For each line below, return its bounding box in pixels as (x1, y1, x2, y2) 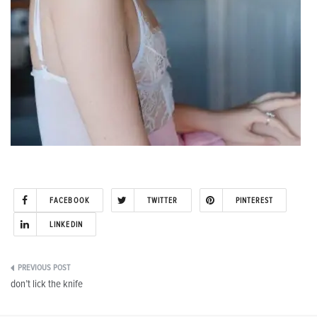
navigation (10, 292, 81, 311)
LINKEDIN (50, 220, 83, 229)
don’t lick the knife (11, 278, 83, 289)
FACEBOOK (50, 196, 90, 204)
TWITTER (146, 196, 178, 204)
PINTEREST (235, 196, 274, 204)
